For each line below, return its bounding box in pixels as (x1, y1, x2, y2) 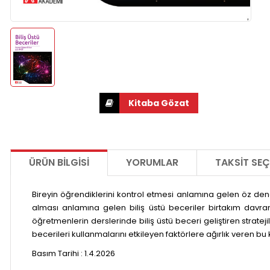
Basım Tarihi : (32, 247, 84, 259)
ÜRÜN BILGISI (29, 155, 89, 169)
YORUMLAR (126, 155, 178, 169)
